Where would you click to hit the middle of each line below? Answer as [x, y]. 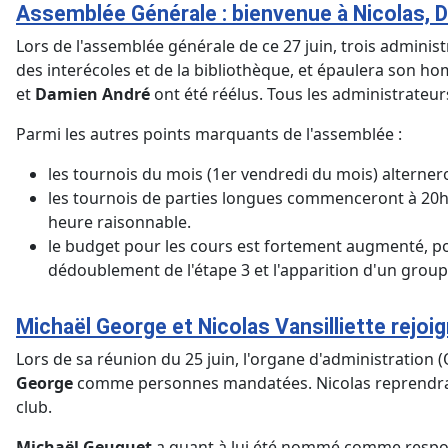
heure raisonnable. [119, 222]
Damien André [92, 94]
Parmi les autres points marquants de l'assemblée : [209, 134]
